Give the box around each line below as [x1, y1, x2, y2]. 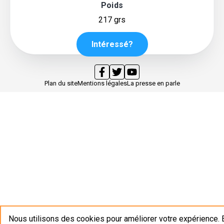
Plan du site [44, 79, 77, 87]
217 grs [98, 14, 125, 24]
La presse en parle [126, 79, 180, 87]
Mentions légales [77, 79, 127, 87]
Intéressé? [91, 39, 133, 49]
